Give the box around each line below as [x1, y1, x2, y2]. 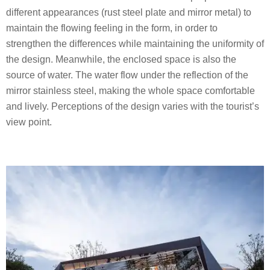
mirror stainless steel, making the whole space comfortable [6, 86, 255, 96]
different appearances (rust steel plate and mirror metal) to [6, 7, 251, 18]
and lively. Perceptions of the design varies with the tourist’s [6, 101, 259, 112]
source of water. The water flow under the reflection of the [6, 70, 248, 81]
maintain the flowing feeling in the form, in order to [6, 23, 218, 34]
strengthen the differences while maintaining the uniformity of [6, 39, 264, 49]
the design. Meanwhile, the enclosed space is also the [6, 54, 236, 65]
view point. [6, 117, 52, 128]
